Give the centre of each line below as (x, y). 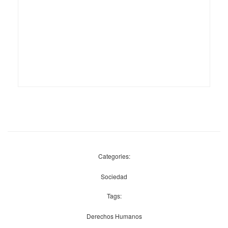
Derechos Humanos (114, 216)
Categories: (114, 156)
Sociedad (114, 176)
